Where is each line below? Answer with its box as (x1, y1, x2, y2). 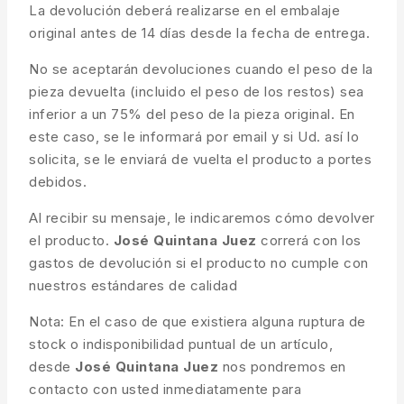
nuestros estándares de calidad (29, 277, 237, 295)
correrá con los (261, 232, 362, 250)
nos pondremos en (222, 358, 346, 376)
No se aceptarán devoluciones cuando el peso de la (29, 60, 373, 78)
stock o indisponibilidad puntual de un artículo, (29, 335, 333, 353)
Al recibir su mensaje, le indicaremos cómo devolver (29, 209, 375, 227)
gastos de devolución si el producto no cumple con (29, 254, 369, 272)
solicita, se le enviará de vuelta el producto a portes (29, 151, 372, 169)
